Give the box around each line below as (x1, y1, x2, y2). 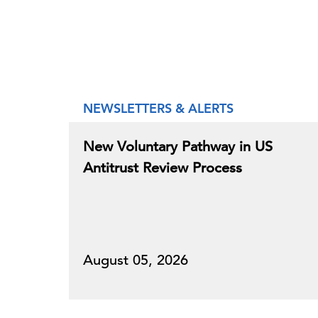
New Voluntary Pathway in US (83, 138, 273, 155)
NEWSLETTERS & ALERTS (83, 100, 234, 116)
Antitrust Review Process (83, 159, 242, 177)
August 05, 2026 (83, 251, 188, 269)
